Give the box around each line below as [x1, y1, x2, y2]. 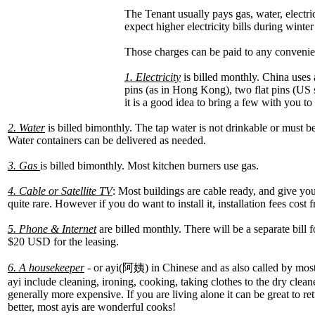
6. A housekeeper [8, 261, 84, 274]
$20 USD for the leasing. [8, 235, 119, 247]
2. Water [8, 121, 45, 134]
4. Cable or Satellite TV [8, 184, 112, 197]
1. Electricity [124, 70, 181, 83]
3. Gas [8, 159, 40, 172]
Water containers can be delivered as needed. [8, 134, 206, 146]
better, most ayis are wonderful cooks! [8, 300, 176, 313]
